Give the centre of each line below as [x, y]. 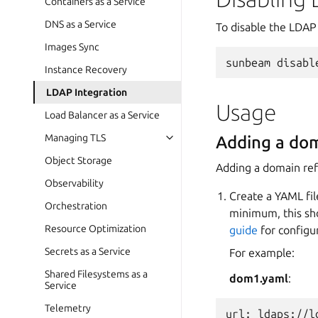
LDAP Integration [87, 92]
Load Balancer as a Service [102, 115]
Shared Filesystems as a [96, 274]
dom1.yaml [259, 278]
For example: [262, 253]
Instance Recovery [86, 70]
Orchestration [76, 206]
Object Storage [78, 160]
